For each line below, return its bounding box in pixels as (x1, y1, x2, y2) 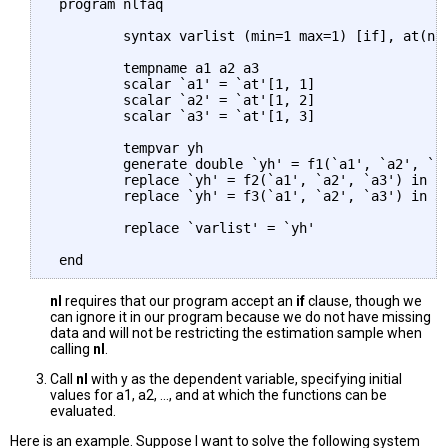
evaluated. (50, 403, 116, 420)
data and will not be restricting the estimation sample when (50, 325, 422, 342)
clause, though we (305, 293, 422, 310)
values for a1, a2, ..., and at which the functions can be (50, 387, 387, 404)
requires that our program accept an (62, 293, 296, 310)
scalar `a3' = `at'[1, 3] (51, 108, 315, 125)
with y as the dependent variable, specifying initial (88, 371, 402, 388)
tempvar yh (51, 140, 203, 157)
